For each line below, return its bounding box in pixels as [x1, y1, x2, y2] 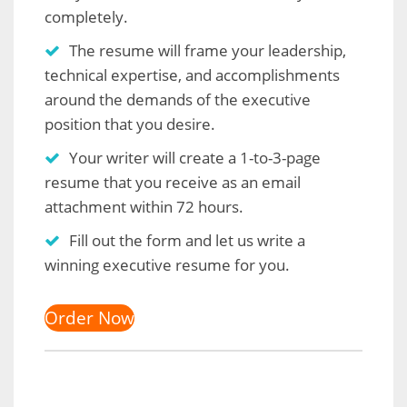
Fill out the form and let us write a [69, 230, 305, 251]
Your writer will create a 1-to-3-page [69, 147, 321, 168]
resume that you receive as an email [45, 172, 301, 193]
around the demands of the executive [45, 89, 311, 110]
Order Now [45, 306, 134, 330]
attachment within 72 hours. [45, 196, 243, 217]
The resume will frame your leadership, [69, 40, 346, 61]
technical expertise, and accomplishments [45, 65, 340, 85]
